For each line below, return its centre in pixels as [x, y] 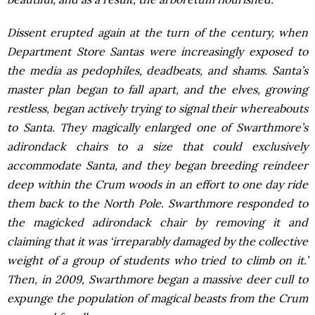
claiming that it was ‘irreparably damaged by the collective [157, 241]
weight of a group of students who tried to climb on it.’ [157, 260]
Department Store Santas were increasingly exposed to [157, 51]
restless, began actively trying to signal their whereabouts [157, 108]
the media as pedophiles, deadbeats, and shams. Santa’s [157, 70]
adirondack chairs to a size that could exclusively [157, 146]
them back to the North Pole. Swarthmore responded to [157, 203]
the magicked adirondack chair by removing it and [157, 222]
